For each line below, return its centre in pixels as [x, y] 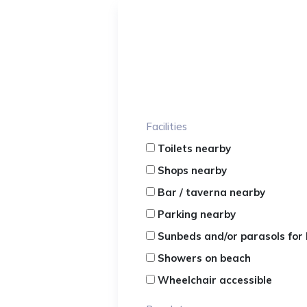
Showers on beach [205, 258]
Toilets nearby [195, 148]
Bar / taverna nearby [212, 192]
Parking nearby [197, 214]
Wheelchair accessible [215, 280]
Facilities [167, 126]
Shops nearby [193, 170]
